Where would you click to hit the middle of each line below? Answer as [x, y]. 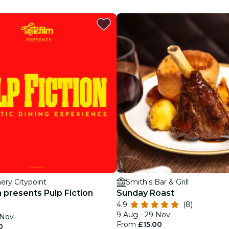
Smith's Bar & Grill [157, 182]
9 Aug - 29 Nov [143, 215]
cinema [128, 45]
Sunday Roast [145, 193]
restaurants [136, 22]
